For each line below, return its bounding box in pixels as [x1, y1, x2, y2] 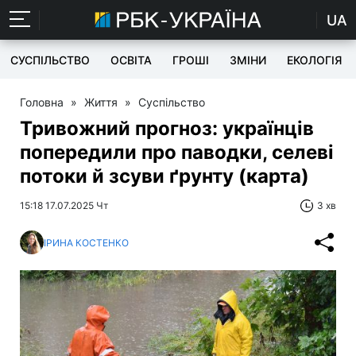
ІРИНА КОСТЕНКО [44, 236, 129, 249]
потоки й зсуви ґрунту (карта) [20, 164, 309, 188]
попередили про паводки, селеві [20, 141, 334, 164]
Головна [20, 95, 64, 109]
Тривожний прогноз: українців [20, 117, 314, 140]
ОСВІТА [110, 53, 152, 67]
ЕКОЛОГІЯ [287, 53, 342, 67]
